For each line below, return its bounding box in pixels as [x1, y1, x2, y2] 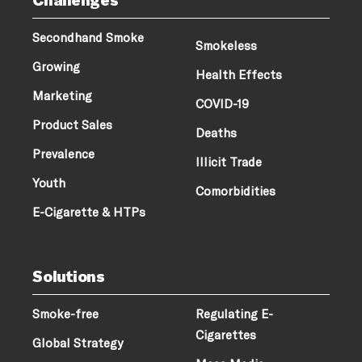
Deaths [195, 125, 237, 141]
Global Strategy [32, 335, 124, 351]
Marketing [32, 88, 93, 103]
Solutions [32, 267, 105, 286]
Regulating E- [195, 306, 273, 322]
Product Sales [32, 117, 113, 133]
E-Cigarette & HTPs [32, 204, 146, 220]
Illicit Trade [195, 154, 262, 170]
